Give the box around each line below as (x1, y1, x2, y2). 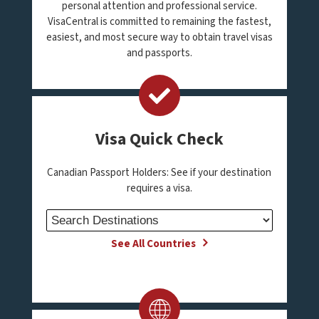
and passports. (126, 46, 192, 61)
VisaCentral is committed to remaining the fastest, (47, 14, 271, 29)
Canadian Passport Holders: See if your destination (47, 165, 272, 180)
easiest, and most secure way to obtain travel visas (46, 30, 273, 45)
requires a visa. (126, 181, 192, 196)
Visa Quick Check (95, 127, 224, 152)
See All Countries (111, 236, 197, 251)
